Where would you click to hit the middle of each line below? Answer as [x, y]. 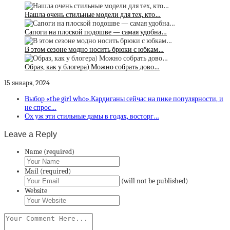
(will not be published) [155, 181]
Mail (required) [48, 171]
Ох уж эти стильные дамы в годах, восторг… [92, 117]
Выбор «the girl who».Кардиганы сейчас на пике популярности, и [124, 99]
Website [36, 190]
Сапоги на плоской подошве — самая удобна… [96, 32]
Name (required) [50, 151]
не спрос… [41, 108]
